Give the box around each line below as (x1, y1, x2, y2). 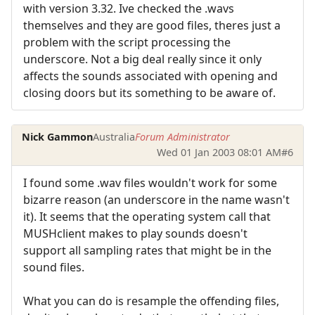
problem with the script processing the (23, 34, 231, 50)
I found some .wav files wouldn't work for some (23, 174, 277, 191)
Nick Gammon (22, 130, 94, 144)
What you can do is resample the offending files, (23, 292, 279, 309)
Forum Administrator (135, 130, 231, 144)
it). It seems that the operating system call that (23, 208, 271, 224)
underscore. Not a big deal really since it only (23, 51, 262, 67)
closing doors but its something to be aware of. (23, 84, 276, 101)
